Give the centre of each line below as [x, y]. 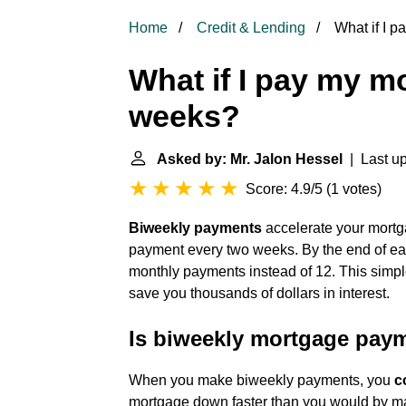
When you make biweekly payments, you [261, 380]
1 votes [354, 189]
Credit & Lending [251, 28]
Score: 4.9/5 [284, 189]
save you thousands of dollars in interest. [259, 293]
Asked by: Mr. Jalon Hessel [250, 159]
